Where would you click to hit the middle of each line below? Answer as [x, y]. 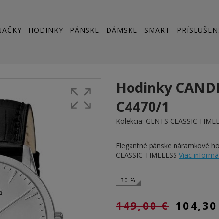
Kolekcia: [131, 121]
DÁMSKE [122, 30]
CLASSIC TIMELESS [147, 155]
